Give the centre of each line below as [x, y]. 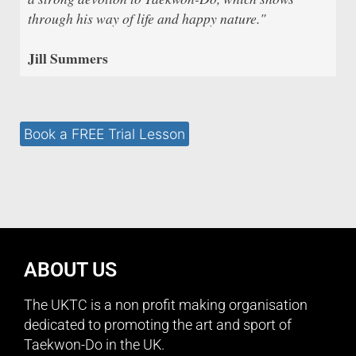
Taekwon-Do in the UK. [94, 344]
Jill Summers [68, 58]
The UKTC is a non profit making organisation [166, 305]
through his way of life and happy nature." [147, 18]
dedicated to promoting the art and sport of [158, 325]
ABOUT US [70, 269]
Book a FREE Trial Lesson [104, 133]
